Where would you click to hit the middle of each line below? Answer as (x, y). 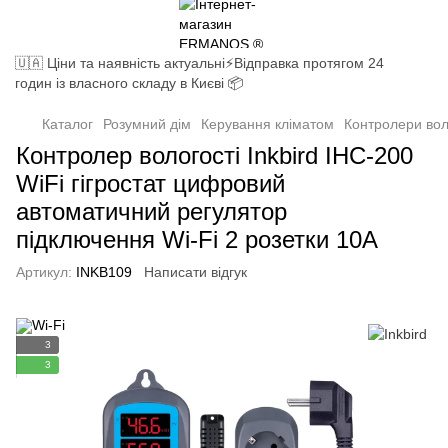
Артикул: (44, 272)
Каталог (67, 124)
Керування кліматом (267, 124)
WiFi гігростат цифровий (150, 183)
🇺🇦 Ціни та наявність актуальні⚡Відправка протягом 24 (199, 63)
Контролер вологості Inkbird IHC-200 (214, 155)
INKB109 (102, 272)
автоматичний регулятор (151, 211)
